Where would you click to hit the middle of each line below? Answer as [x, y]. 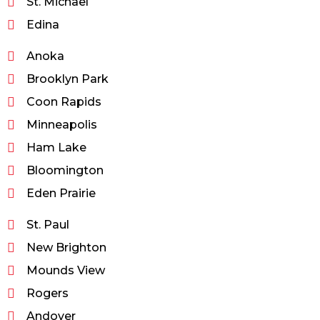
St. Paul [48, 225]
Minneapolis [62, 125]
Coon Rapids [64, 102]
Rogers [47, 294]
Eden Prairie [61, 194]
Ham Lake [56, 148]
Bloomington [65, 171]
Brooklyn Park [67, 79]
